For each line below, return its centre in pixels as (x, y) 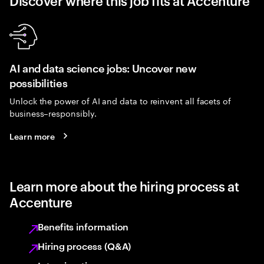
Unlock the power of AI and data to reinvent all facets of (121, 100)
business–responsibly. (53, 113)
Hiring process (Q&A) (85, 246)
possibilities (39, 82)
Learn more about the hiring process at (124, 186)
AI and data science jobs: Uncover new (103, 67)
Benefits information (83, 226)
